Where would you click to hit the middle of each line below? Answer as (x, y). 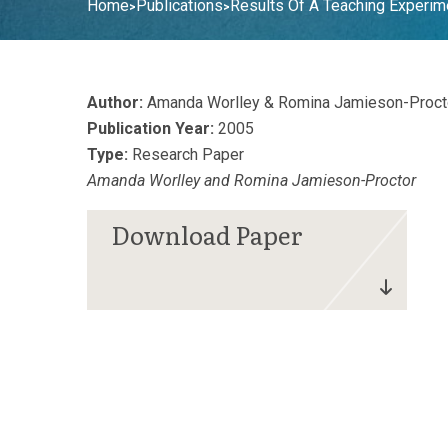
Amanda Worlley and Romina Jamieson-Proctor (251, 180)
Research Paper (186, 154)
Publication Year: (150, 128)
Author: (115, 102)
